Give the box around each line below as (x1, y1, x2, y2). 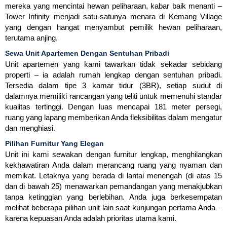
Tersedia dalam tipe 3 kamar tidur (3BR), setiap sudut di (5, 81, 222, 90)
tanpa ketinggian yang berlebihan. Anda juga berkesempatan (5, 193, 222, 202)
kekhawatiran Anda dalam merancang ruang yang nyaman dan (5, 161, 222, 170)
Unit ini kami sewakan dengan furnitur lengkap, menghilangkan (5, 150, 222, 159)
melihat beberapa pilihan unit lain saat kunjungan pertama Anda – (5, 203, 222, 212)
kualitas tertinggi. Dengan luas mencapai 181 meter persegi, (5, 102, 222, 111)
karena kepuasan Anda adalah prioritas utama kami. (5, 214, 176, 223)
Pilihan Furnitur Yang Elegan (5, 139, 104, 148)
